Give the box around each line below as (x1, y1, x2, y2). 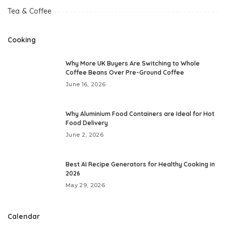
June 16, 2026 (66, 81, 106, 88)
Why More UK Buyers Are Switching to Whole (66, 60, 200, 68)
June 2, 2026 (66, 131, 104, 139)
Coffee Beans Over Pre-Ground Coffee (66, 69, 184, 77)
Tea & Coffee (8, 7, 51, 16)
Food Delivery (66, 119, 108, 127)
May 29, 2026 (66, 182, 105, 189)
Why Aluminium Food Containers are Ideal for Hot (66, 110, 214, 118)
